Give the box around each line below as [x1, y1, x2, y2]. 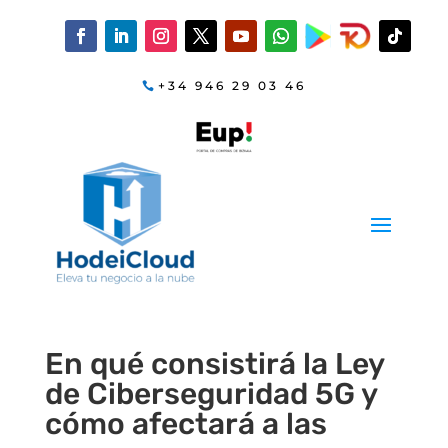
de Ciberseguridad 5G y [44, 375, 377, 412]
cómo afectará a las [44, 405, 327, 442]
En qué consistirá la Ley [44, 345, 384, 382]
